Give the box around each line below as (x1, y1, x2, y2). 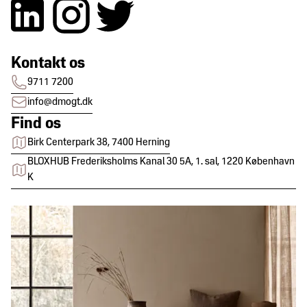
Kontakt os (11, 56, 85, 73)
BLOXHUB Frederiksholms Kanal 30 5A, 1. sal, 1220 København (27, 156, 295, 168)
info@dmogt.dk (27, 96, 93, 108)
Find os (11, 116, 61, 133)
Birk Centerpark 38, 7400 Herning (27, 136, 170, 148)
